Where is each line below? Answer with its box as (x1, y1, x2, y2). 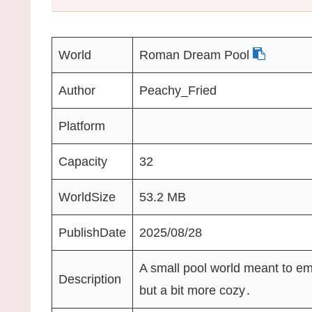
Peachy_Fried (139, 83, 217, 97)
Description (58, 272, 121, 286)
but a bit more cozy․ (139, 283, 251, 297)
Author (58, 83, 95, 97)
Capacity (58, 154, 107, 169)
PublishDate (58, 225, 126, 240)
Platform (58, 118, 105, 133)
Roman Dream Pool (139, 47, 253, 62)
